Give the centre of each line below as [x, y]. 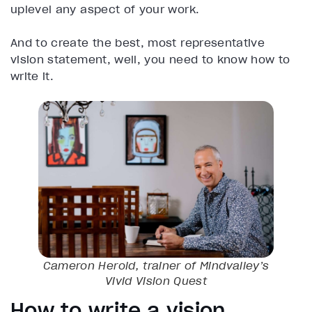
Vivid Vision [138, 280]
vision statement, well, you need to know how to [150, 59]
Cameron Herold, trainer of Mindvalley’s [156, 265]
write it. [34, 76]
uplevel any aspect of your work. [105, 9]
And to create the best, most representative [138, 42]
